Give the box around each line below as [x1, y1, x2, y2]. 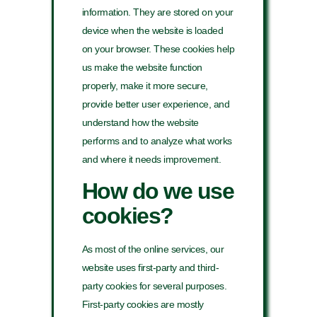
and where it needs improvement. [81, 154, 221, 166]
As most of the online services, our [81, 243, 224, 255]
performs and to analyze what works [81, 135, 232, 147]
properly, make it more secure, [81, 80, 208, 92]
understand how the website [81, 117, 199, 129]
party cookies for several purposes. [81, 279, 227, 292]
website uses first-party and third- [81, 261, 219, 273]
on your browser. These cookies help [81, 43, 235, 55]
